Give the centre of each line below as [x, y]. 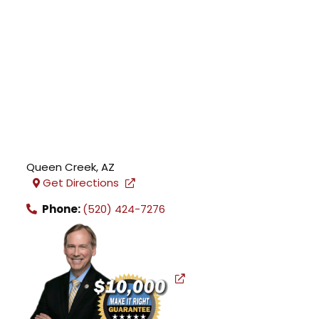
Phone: [62, 209]
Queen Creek [62, 167]
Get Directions [81, 183]
